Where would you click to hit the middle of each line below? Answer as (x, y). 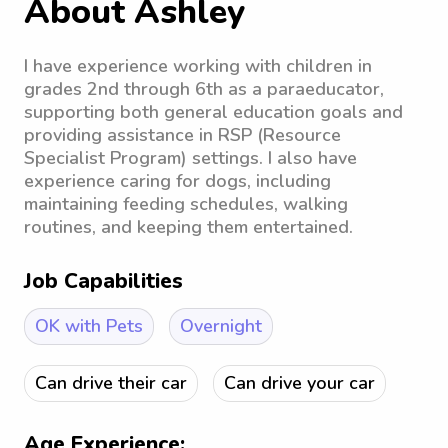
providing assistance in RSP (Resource (182, 135)
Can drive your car (299, 383)
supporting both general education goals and (213, 112)
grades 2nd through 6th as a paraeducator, (204, 89)
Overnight (221, 326)
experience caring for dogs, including (177, 181)
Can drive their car (111, 383)
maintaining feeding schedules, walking (186, 204)
